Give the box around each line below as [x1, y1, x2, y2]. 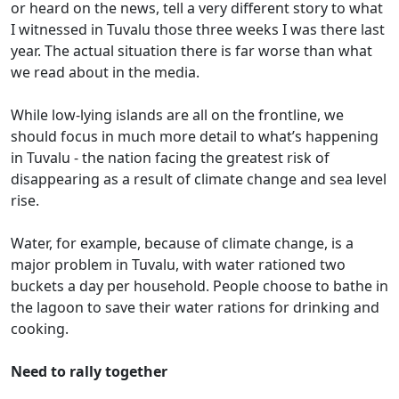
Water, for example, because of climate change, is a [11, 233, 354, 253]
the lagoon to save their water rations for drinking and [11, 297, 379, 317]
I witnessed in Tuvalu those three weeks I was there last [11, 20, 385, 39]
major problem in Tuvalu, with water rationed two [11, 255, 346, 274]
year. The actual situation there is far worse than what [11, 41, 372, 61]
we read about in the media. [11, 62, 199, 82]
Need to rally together [11, 362, 167, 381]
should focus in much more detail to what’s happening [11, 126, 379, 146]
